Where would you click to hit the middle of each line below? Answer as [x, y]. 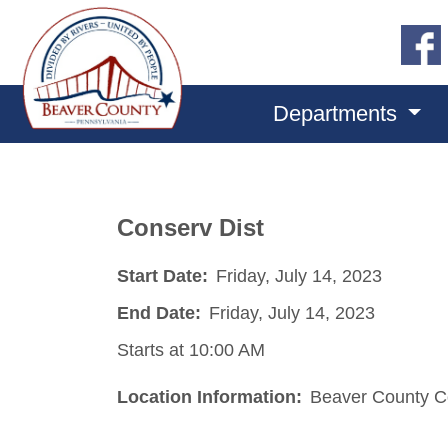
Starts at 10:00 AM [191, 349]
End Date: [159, 312]
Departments [337, 113]
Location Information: [209, 396]
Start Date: [162, 275]
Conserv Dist [190, 227]
